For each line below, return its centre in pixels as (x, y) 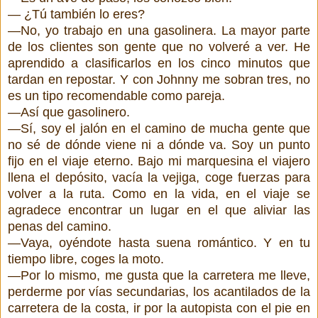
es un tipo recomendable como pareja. (116, 95)
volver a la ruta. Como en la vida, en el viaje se (159, 193)
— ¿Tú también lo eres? (76, 14)
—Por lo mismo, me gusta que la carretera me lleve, (159, 275)
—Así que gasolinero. (69, 112)
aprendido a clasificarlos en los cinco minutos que (159, 63)
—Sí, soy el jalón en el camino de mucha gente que (159, 128)
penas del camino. (60, 226)
